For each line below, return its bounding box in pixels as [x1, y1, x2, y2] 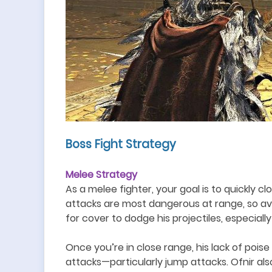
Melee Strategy [66, 168, 137, 182]
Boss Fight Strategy [66, 136, 176, 152]
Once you [66, 240, 112, 254]
